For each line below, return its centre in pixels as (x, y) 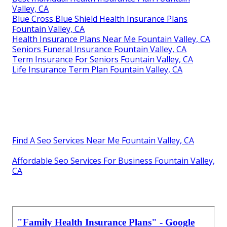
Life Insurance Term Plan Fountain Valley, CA (97, 70)
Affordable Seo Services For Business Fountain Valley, (113, 161)
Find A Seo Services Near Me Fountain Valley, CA (103, 141)
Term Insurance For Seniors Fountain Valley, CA (103, 60)
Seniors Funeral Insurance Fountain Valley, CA (99, 49)
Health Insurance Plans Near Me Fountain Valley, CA (111, 39)
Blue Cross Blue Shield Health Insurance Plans (100, 19)
